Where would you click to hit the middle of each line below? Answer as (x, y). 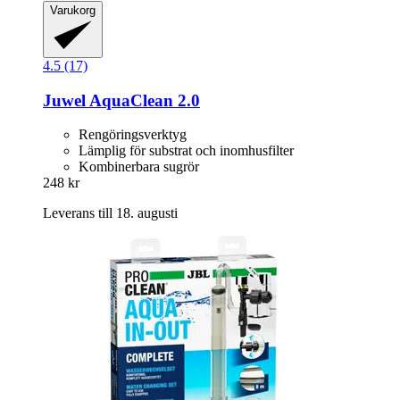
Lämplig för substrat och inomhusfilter (186, 151)
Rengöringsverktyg (133, 135)
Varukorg (73, 10)
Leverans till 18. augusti (110, 213)
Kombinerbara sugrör (139, 167)
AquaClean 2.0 (143, 100)
